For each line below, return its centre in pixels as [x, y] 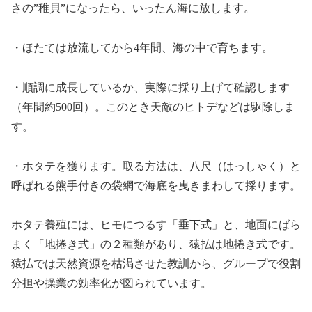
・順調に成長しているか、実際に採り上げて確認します [150, 87]
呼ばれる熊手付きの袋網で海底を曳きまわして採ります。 [156, 185]
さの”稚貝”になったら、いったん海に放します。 [133, 8]
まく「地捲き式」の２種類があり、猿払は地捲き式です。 [156, 244]
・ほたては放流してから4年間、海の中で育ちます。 [142, 48]
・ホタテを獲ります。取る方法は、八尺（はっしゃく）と [156, 166]
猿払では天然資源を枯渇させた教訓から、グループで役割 [156, 264]
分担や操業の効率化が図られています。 [111, 283]
